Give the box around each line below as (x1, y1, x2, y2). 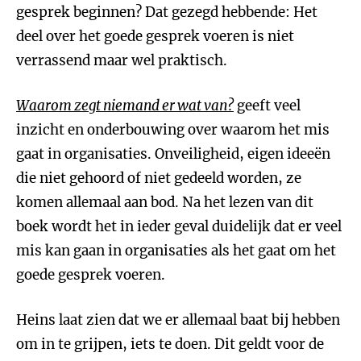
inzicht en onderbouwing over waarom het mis (16, 121, 330, 139)
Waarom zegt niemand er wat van (16, 97, 227, 114)
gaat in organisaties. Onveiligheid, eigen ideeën (16, 145, 330, 163)
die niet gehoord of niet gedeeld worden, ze (16, 169, 301, 187)
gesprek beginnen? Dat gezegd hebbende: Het (16, 3, 317, 21)
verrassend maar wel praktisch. (16, 52, 227, 69)
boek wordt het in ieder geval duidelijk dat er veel (16, 218, 342, 235)
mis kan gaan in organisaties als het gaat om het (16, 242, 336, 259)
